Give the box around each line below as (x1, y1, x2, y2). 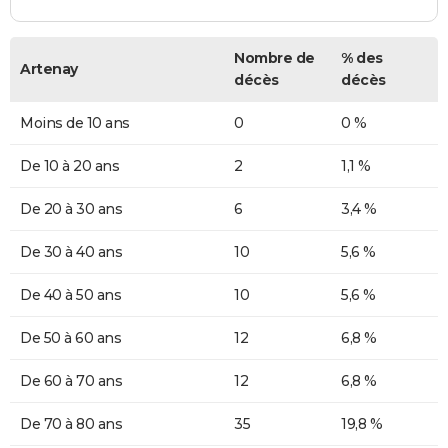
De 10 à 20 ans (20, 156, 119, 175)
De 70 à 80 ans (20, 414, 122, 433)
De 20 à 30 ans (20, 199, 122, 218)
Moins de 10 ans (20, 113, 130, 132)
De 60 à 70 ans (20, 371, 122, 390)
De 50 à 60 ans (20, 328, 121, 347)
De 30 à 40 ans (20, 242, 122, 261)
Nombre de (234, 48, 315, 67)
